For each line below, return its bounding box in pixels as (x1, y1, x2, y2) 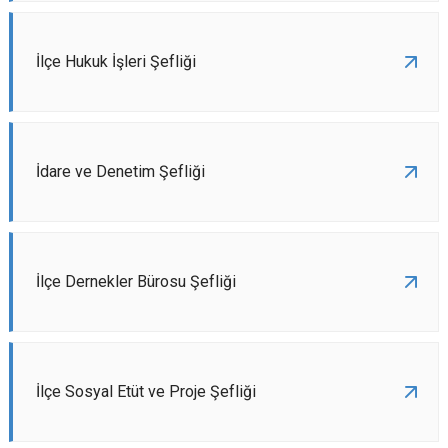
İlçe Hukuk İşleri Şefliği (36, 52, 196, 71)
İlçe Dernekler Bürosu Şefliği (36, 272, 236, 291)
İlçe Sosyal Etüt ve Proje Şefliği (36, 382, 256, 401)
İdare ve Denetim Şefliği (36, 162, 205, 181)
